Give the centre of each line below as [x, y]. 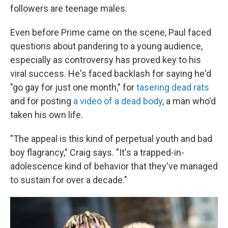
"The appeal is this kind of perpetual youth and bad [111, 139]
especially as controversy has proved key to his [106, 60]
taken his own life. [47, 115]
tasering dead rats [173, 87]
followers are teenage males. [69, 8]
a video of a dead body [118, 101]
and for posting [42, 101]
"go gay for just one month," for [73, 87]
